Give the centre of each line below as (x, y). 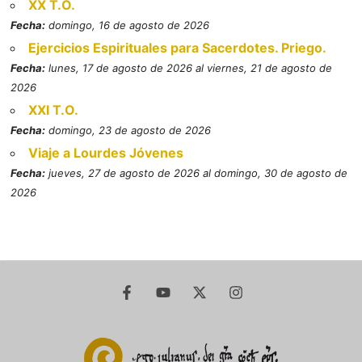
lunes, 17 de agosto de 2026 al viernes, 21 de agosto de (189, 67)
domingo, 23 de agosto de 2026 (128, 130)
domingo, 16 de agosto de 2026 (128, 25)
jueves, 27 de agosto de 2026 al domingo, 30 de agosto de (197, 173)
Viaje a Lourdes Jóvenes (106, 152)
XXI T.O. (54, 109)
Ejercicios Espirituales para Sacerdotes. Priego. (178, 47)
